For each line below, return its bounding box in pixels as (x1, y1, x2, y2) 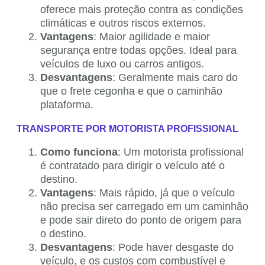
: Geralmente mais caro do (112, 72, 238, 84)
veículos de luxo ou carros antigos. (40, 58, 204, 70)
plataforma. (40, 99, 93, 111)
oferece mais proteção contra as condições (40, 4, 243, 16)
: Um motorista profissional (118, 146, 244, 159)
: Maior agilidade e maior (93, 31, 210, 43)
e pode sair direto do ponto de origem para (40, 214, 241, 227)
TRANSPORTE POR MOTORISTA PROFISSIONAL (17, 123, 238, 134)
